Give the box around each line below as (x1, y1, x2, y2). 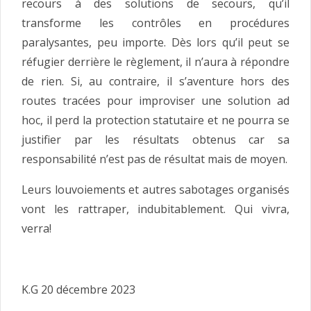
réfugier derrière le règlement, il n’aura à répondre (22, 54, 289, 70)
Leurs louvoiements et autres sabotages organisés (22, 182, 289, 198)
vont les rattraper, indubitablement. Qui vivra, (22, 201, 289, 217)
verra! (22, 221, 51, 237)
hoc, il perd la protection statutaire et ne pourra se (22, 112, 289, 128)
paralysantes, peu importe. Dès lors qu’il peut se (22, 35, 289, 51)
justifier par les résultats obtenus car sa (22, 132, 289, 148)
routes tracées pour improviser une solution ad (22, 93, 289, 109)
